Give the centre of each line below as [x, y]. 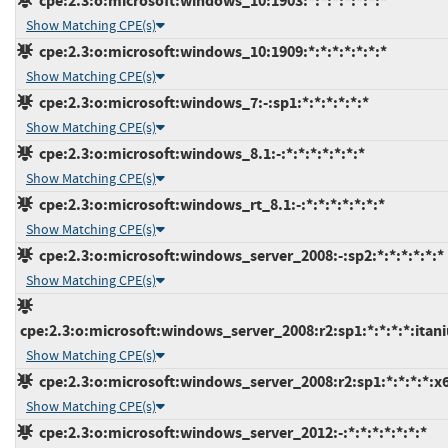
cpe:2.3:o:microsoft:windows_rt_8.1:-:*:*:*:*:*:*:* [209, 204]
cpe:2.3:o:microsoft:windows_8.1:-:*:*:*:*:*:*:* [199, 153]
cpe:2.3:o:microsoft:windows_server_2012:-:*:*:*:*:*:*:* [230, 432]
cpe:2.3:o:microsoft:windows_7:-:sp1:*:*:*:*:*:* [201, 102]
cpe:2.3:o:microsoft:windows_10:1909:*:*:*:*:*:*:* [210, 51]
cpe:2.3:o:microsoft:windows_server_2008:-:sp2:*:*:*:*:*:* [238, 255]
